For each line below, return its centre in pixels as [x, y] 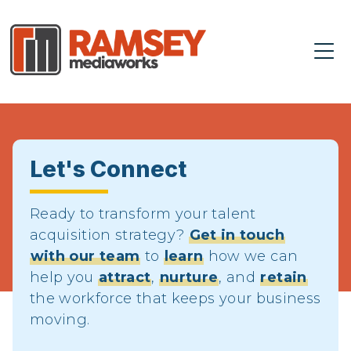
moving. [60, 319]
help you [64, 277]
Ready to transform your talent [143, 213]
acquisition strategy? [109, 235]
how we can [251, 256]
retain [284, 277]
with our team [85, 256]
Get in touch [237, 235]
